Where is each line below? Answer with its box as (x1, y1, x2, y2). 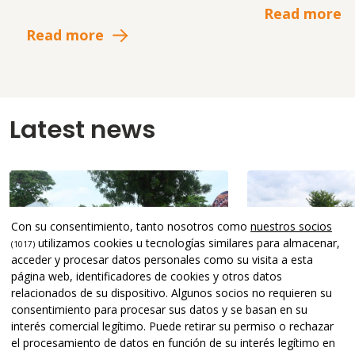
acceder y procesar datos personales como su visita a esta (11, 252, 313, 267)
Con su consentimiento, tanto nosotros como (11, 219, 250, 234)
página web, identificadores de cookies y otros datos (11, 269, 282, 284)
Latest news (10, 112, 155, 147)
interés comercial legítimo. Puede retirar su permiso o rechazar (11, 319, 334, 334)
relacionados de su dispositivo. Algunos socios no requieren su (11, 285, 332, 300)
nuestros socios (250, 219, 332, 234)
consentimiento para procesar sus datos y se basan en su (11, 302, 307, 317)
